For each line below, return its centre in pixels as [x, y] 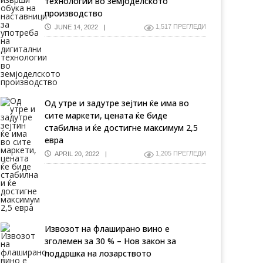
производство [74, 13]
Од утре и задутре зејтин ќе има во [117, 103]
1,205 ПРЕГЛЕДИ [181, 153]
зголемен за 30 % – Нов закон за [110, 241]
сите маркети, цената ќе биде [106, 115]
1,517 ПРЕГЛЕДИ [181, 26]
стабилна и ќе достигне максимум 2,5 [121, 128]
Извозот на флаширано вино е [107, 229]
